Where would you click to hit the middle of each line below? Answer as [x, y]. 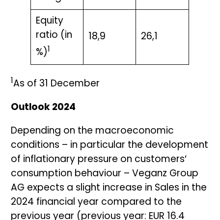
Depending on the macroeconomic [93, 132]
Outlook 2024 [43, 108]
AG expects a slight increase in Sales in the [109, 189]
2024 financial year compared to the [96, 203]
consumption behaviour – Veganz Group [105, 174]
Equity [49, 21]
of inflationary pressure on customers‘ [99, 160]
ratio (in [54, 35]
